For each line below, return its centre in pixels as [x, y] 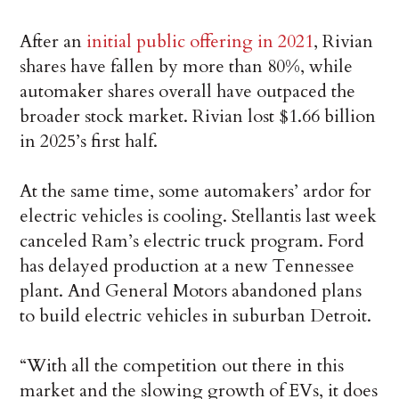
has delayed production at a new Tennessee [187, 266]
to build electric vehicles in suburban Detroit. [196, 316]
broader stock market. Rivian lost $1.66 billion [198, 117]
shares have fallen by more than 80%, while [187, 67]
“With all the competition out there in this [182, 366]
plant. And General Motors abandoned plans [191, 291]
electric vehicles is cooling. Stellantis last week [199, 216]
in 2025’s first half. [89, 142]
